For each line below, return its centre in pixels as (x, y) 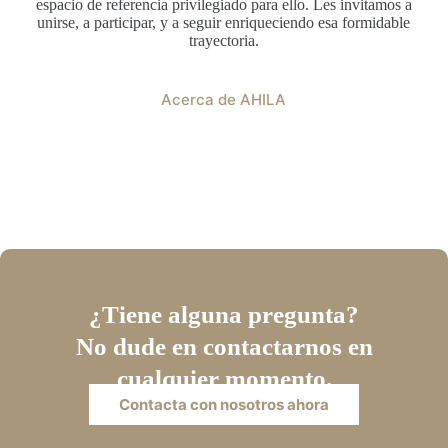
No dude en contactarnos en (224, 346)
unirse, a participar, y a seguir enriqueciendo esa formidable (224, 22)
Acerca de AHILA (224, 99)
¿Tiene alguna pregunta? (224, 314)
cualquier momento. (224, 378)
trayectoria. (223, 40)
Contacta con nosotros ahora (224, 404)
